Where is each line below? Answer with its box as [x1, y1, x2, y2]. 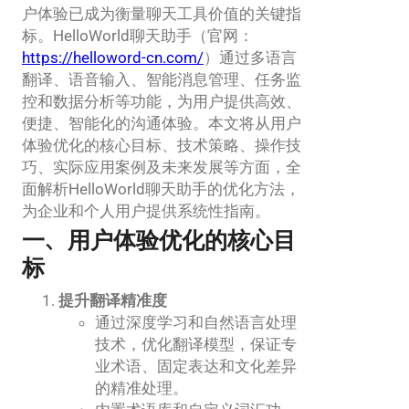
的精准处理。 [95, 378, 188, 397]
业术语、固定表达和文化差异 [95, 356, 297, 375]
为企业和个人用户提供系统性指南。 [22, 201, 270, 220]
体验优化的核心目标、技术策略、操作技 [22, 135, 301, 154]
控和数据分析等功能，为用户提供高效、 [22, 91, 301, 110]
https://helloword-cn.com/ [22, 47, 204, 67]
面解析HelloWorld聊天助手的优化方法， [22, 179, 300, 198]
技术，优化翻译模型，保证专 [95, 334, 297, 353]
